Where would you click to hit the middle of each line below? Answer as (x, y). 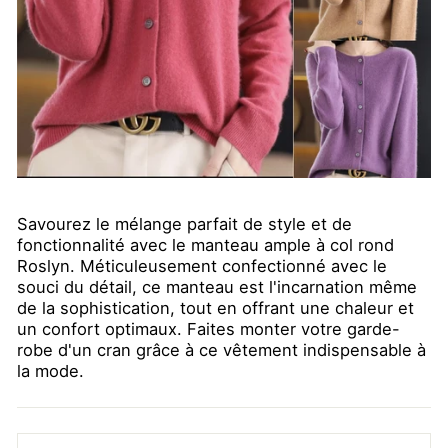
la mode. (53, 370)
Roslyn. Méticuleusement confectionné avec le (202, 265)
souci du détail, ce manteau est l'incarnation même (217, 286)
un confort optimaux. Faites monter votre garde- (208, 328)
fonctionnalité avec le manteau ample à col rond (205, 244)
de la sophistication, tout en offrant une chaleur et (215, 307)
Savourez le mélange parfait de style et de (184, 223)
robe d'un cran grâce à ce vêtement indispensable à (221, 349)
